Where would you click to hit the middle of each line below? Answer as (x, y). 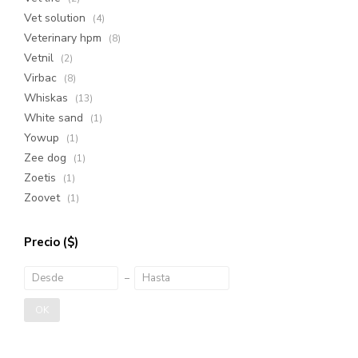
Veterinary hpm (64, 38)
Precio (44, 242)
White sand (55, 118)
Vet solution (56, 18)
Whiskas (48, 98)
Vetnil (40, 58)
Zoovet (44, 198)
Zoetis (42, 178)
